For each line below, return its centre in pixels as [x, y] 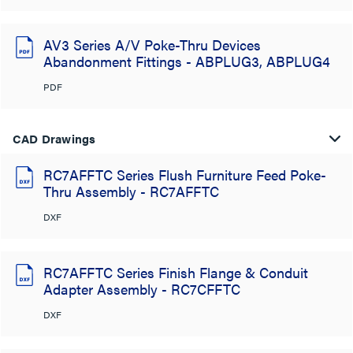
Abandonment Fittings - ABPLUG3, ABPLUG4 [187, 61]
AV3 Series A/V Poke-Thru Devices [152, 45]
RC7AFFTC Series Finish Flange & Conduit [176, 272]
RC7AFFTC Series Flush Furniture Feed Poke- [185, 175]
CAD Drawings [54, 138]
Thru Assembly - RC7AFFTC [131, 191]
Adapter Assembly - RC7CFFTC [142, 289]
